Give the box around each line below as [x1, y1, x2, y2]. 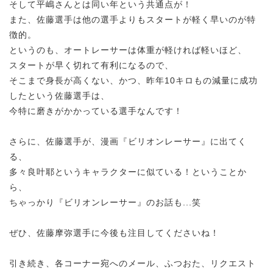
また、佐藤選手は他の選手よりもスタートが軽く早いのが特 [9, 14, 256, 24]
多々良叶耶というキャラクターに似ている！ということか [9, 166, 247, 177]
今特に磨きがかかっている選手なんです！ [9, 105, 183, 116]
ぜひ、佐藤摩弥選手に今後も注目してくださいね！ [9, 227, 219, 238]
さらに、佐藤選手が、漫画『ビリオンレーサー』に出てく [9, 136, 247, 146]
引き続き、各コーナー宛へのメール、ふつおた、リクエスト [9, 258, 256, 268]
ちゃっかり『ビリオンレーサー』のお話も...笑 [9, 197, 201, 207]
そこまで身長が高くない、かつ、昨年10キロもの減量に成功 [9, 75, 258, 85]
